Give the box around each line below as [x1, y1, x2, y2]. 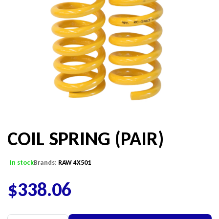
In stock [10, 158, 34, 167]
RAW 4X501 [58, 158, 91, 167]
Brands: [34, 158, 58, 167]
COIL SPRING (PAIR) [7, 127, 164, 151]
